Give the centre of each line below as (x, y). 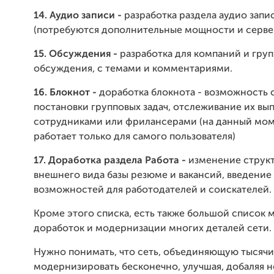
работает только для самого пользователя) (135, 137)
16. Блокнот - (66, 93)
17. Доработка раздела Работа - (111, 161)
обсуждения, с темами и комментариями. (133, 69)
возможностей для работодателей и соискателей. (153, 190)
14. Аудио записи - (79, 16)
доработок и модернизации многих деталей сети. (153, 229)
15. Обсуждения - (77, 54)
